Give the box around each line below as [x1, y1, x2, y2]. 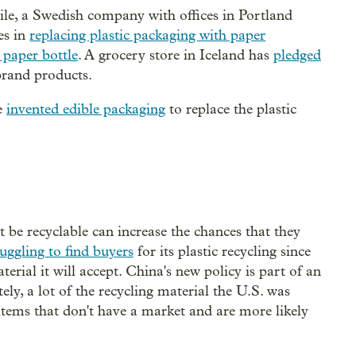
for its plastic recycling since [133, 242, 311, 260]
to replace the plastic [165, 100, 296, 118]
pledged [273, 46, 321, 64]
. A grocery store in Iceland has [78, 46, 273, 64]
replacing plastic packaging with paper [29, 26, 266, 44]
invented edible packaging [6, 100, 165, 118]
